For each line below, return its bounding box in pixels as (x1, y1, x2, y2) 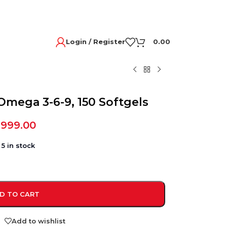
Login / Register (66, 37, 125, 46)
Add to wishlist (12, 216, 66, 225)
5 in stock (2, 141, 35, 149)
